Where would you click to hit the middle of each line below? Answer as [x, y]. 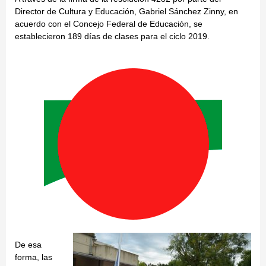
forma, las [34, 257]
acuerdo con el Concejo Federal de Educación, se [109, 24]
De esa [28, 245]
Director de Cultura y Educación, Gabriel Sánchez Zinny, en [126, 12]
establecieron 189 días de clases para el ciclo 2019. [112, 37]
